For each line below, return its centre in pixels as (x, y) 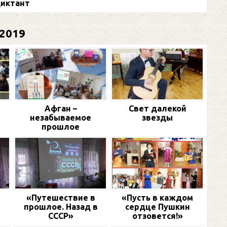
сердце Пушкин (157, 207)
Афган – (61, 108)
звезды (157, 117)
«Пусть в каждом (157, 198)
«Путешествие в (61, 198)
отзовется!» (157, 216)
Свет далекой (157, 108)
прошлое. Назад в (61, 207)
